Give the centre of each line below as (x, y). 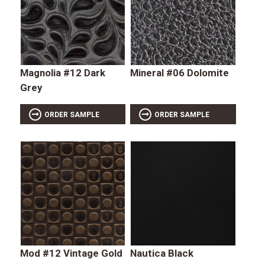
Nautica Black (162, 253)
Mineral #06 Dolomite (180, 72)
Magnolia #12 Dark (62, 72)
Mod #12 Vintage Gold (71, 253)
